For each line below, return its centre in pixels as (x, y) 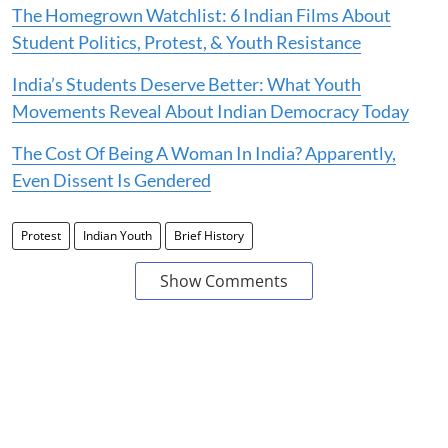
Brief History (209, 235)
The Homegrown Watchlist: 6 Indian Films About (201, 14)
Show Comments (224, 280)
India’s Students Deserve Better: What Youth (186, 83)
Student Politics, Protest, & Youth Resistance (186, 41)
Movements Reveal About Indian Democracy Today (210, 110)
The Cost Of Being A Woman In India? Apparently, (204, 152)
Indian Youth (117, 235)
